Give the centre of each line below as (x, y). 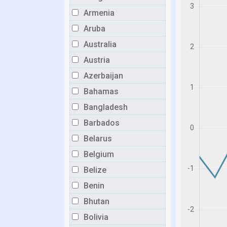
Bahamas (101, 91)
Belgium (99, 154)
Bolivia (96, 217)
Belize (95, 170)
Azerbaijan (103, 76)
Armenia (99, 13)
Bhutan (97, 201)
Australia (100, 44)
